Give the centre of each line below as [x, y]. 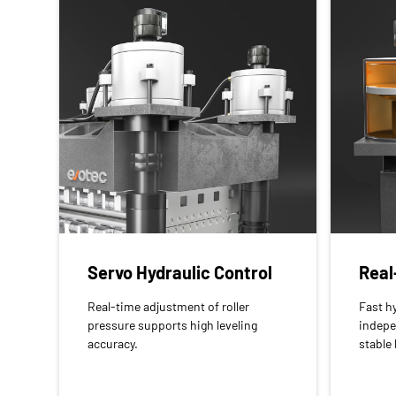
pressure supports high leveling [173, 324]
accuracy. [113, 343]
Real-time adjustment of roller [169, 306]
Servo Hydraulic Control [180, 272]
